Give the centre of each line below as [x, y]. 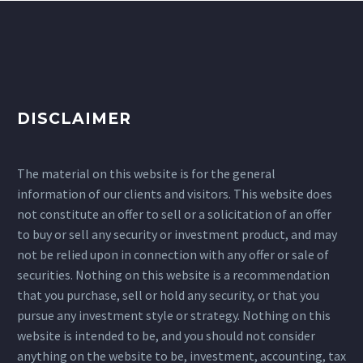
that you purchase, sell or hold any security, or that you [168, 295]
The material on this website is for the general [146, 174]
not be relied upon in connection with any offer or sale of [173, 255]
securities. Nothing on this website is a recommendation [173, 275]
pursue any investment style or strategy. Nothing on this [174, 316]
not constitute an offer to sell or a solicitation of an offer [174, 214]
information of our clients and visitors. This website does [175, 194]
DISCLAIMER [74, 119]
